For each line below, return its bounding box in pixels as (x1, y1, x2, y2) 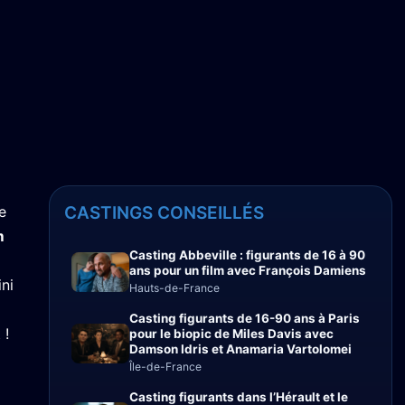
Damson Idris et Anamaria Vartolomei (129, 342, 352, 356)
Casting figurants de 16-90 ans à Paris (129, 311, 360, 325)
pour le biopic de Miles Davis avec (129, 326, 334, 341)
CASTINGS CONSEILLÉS (64, 202, 264, 223)
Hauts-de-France (129, 281, 220, 295)
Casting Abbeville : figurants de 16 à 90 (129, 248, 365, 262)
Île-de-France (129, 360, 202, 373)
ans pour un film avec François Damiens (129, 263, 366, 278)
